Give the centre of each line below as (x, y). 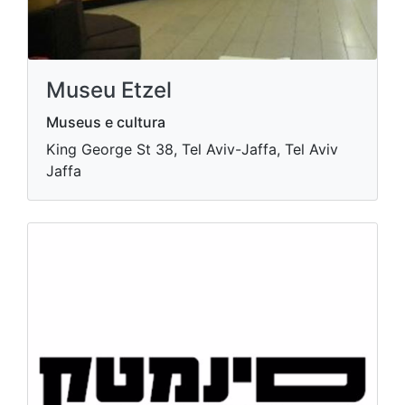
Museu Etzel (109, 90)
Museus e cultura (106, 122)
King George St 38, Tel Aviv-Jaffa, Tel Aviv (192, 149)
